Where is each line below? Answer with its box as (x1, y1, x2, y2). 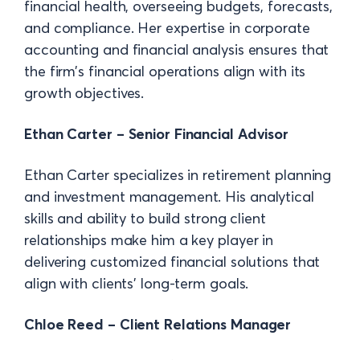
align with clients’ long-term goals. (24, 274, 249, 293)
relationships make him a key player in (24, 231, 274, 250)
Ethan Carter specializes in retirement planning (24, 166, 332, 185)
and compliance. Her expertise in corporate (24, 18, 310, 38)
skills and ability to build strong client (24, 209, 266, 228)
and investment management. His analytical (24, 187, 314, 207)
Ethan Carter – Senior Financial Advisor (24, 125, 289, 144)
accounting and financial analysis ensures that (24, 40, 329, 59)
